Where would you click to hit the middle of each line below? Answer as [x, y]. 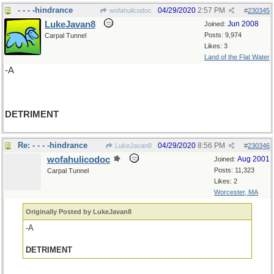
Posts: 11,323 [234, 170]
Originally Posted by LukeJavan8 [79, 212]
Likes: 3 [216, 46]
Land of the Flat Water [237, 57]
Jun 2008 [243, 24]
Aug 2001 [254, 159]
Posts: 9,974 [223, 35]
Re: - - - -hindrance [53, 145]
